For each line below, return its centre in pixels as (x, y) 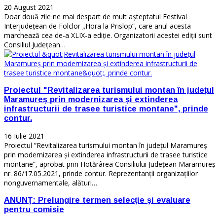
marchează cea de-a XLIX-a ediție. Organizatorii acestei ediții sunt (108, 35)
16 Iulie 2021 (24, 136)
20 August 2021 (29, 7)
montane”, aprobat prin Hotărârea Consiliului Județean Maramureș (110, 164)
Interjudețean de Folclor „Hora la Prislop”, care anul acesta (97, 26)
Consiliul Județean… (35, 44)
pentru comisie (34, 209)
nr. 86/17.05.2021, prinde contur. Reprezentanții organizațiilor (101, 173)
